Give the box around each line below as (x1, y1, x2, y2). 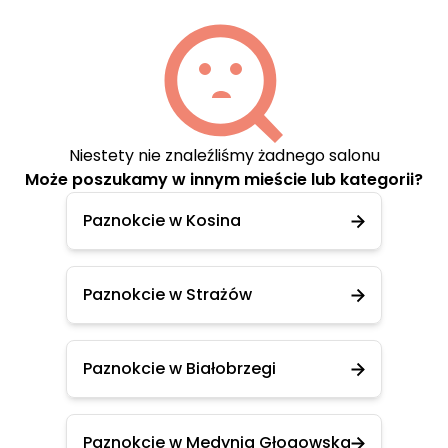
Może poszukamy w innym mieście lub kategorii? (25, 168, 423, 191)
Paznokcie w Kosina (83, 209, 241, 232)
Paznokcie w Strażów (83, 283, 252, 306)
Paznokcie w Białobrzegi (83, 357, 276, 380)
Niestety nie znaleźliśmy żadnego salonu (68, 144, 380, 167)
